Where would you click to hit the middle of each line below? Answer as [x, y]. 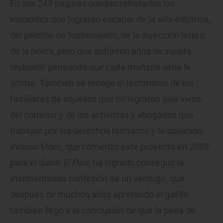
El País [76, 162]
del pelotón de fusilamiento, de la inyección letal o [108, 35]
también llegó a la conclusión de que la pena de [103, 210]
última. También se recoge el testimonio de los [102, 83]
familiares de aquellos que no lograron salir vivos [106, 99]
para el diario [36, 162]
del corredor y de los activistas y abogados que [102, 114]
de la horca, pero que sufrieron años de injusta [101, 51]
